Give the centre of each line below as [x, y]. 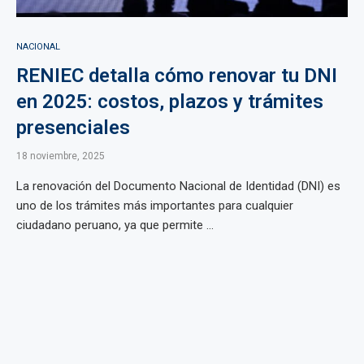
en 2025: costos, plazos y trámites [170, 102]
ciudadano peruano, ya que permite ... [115, 225]
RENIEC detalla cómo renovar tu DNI [177, 76]
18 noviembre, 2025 [61, 156]
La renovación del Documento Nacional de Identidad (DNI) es [178, 186]
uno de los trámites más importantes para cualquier [155, 206]
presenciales [73, 128]
